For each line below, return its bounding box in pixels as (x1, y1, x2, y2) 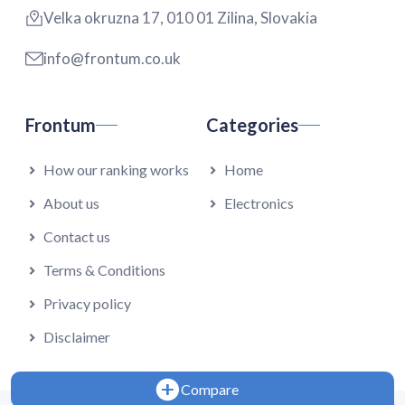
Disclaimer (43, 328, 110, 346)
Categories (206, 113, 298, 136)
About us (43, 194, 99, 212)
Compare (180, 381, 239, 398)
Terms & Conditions (43, 261, 165, 279)
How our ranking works (43, 161, 189, 179)
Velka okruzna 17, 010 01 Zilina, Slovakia (43, 7, 317, 27)
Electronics (224, 194, 294, 212)
